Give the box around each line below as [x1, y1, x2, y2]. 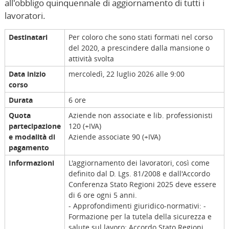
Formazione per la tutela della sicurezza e [68, 212, 212, 222]
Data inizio [8, 69, 46, 79]
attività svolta [68, 54, 114, 64]
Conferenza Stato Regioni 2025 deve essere [68, 179, 216, 190]
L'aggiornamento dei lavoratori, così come [68, 158, 210, 168]
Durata [8, 95, 33, 105]
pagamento [8, 143, 49, 153]
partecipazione [8, 121, 61, 131]
